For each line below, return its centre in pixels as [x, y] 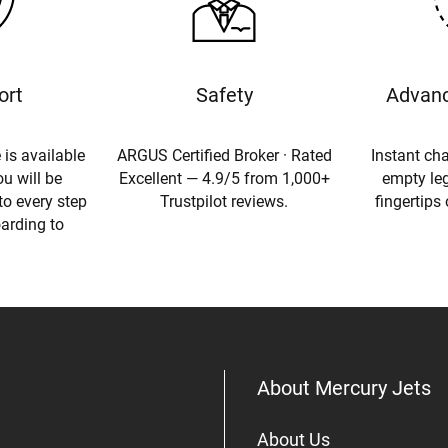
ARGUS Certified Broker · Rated [224, 155]
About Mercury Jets [344, 387]
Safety [224, 94]
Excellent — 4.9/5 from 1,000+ [224, 178]
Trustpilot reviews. [224, 201]
